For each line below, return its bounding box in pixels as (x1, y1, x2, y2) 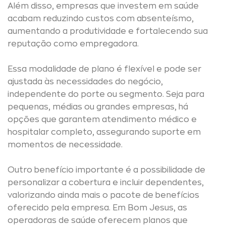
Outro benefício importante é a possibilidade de (8, 166, 205, 174)
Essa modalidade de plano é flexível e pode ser (8, 65, 201, 73)
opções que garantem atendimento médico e (8, 116, 197, 124)
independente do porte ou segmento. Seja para (8, 90, 204, 98)
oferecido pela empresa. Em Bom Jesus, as (8, 204, 187, 212)
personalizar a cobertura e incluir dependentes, (8, 179, 204, 187)
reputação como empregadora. (8, 40, 139, 48)
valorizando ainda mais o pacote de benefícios (8, 191, 199, 199)
